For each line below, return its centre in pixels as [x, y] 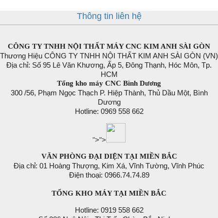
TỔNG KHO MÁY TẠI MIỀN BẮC [109, 193]
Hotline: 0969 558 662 [109, 111]
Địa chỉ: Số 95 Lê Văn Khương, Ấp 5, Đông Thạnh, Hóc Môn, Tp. [109, 65]
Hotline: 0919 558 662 [109, 210]
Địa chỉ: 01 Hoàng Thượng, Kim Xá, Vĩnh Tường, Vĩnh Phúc [109, 166]
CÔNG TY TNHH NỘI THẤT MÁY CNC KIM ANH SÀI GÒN [109, 46]
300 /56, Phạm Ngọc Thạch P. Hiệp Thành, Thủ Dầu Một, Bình [109, 93]
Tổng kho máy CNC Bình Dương [109, 83]
